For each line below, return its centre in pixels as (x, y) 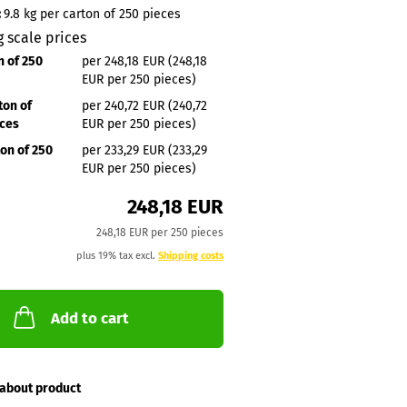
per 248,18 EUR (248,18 (144, 61)
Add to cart (90, 318)
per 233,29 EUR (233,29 (144, 150)
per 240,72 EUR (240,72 (144, 105)
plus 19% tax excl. (117, 256)
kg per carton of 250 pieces (100, 14)
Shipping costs (190, 256)
